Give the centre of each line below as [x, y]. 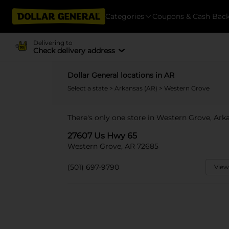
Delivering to [53, 42]
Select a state [88, 88]
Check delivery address [74, 50]
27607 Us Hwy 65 [102, 136]
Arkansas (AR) [137, 88]
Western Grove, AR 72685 [113, 146]
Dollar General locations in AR [121, 75]
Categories [125, 16]
